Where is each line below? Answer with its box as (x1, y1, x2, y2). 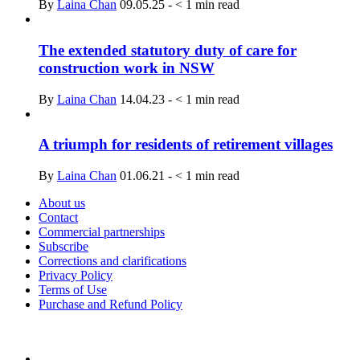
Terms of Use (39, 283, 107, 297)
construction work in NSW (39, 59, 215, 77)
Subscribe (39, 239, 88, 254)
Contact (39, 211, 78, 225)
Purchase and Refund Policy (39, 297, 182, 312)
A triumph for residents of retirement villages (39, 136, 333, 153)
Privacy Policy (39, 268, 112, 283)
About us (39, 196, 85, 211)
